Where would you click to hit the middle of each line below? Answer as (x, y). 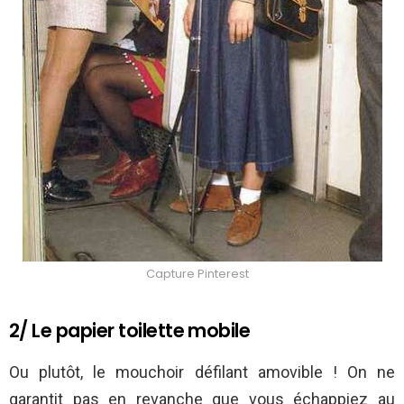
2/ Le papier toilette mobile (130, 330)
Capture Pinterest (197, 274)
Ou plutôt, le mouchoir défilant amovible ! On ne (202, 372)
